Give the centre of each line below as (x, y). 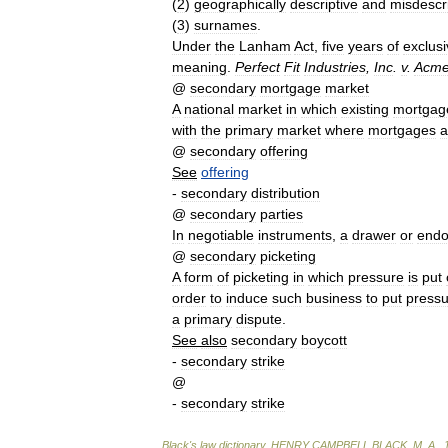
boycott (324, 340)
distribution (285, 193)
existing (365, 109)
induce (247, 298)
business (334, 298)
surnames (225, 25)
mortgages (402, 130)
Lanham (265, 46)
